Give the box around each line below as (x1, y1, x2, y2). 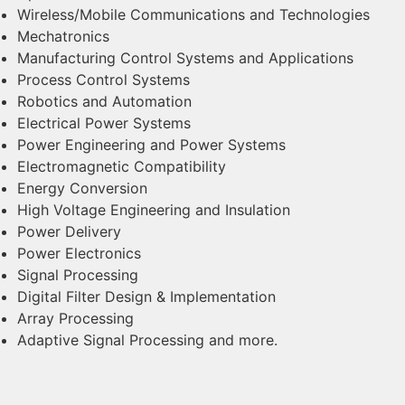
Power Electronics (17, 244, 141, 262)
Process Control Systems (17, 71, 190, 89)
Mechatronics (17, 27, 109, 45)
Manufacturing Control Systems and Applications (17, 49, 353, 67)
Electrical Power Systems (17, 114, 191, 132)
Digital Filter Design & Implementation (17, 287, 276, 306)
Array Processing (17, 309, 134, 327)
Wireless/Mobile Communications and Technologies (17, 5, 370, 24)
